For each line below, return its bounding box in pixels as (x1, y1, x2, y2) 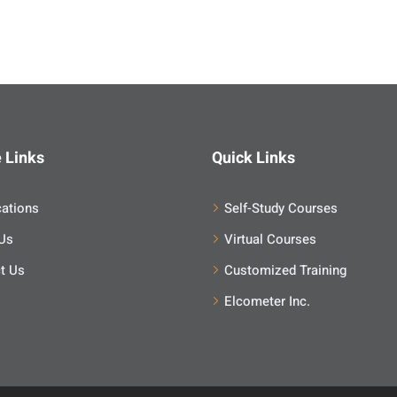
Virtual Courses (224, 230, 316, 249)
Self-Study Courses (224, 198, 338, 218)
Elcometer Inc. (224, 292, 310, 311)
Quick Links (212, 146, 295, 170)
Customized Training (224, 261, 346, 280)
